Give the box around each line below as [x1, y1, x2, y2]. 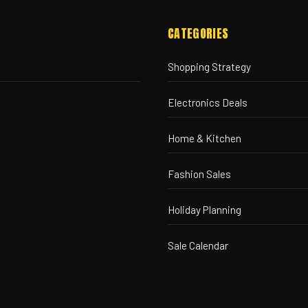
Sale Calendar [168, 239, 228, 252]
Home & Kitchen [168, 131, 241, 144]
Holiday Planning [168, 203, 241, 216]
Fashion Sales [168, 167, 231, 180]
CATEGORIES [168, 23, 229, 43]
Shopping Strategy [168, 60, 251, 73]
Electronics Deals [168, 96, 247, 109]
